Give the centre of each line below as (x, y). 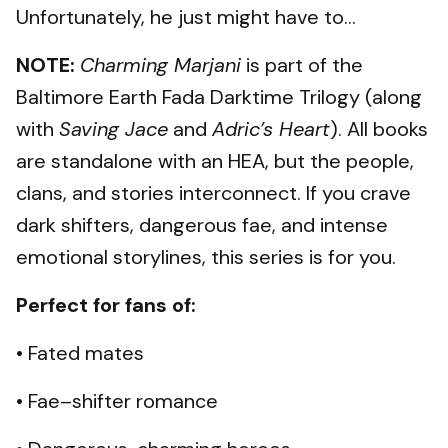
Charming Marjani (160, 64)
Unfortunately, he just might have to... (188, 16)
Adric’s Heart (271, 128)
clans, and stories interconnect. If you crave (213, 192)
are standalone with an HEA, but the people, (215, 160)
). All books (379, 128)
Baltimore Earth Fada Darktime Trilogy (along (219, 96)
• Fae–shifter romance (119, 400)
